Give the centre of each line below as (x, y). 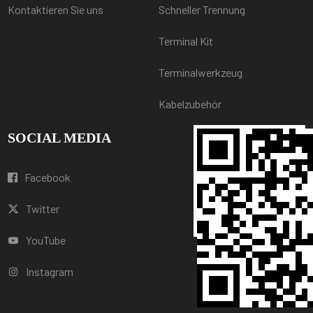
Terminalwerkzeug (200, 72)
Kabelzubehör (190, 103)
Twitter (43, 208)
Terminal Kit (185, 41)
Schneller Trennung (202, 9)
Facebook (48, 177)
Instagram (50, 271)
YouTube (46, 240)
